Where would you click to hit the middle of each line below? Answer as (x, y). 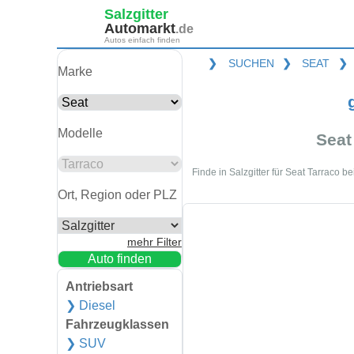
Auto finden (119, 259)
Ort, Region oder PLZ (117, 195)
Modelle (80, 133)
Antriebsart (99, 286)
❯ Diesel (90, 305)
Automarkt (140, 28)
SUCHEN (251, 63)
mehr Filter (154, 242)
